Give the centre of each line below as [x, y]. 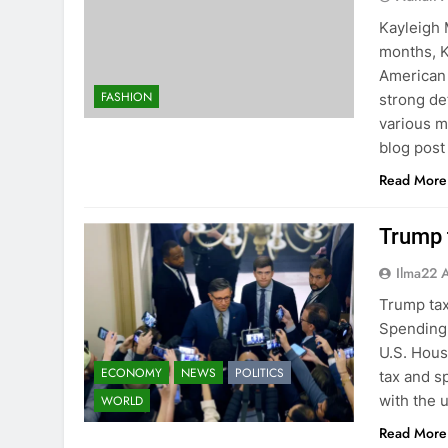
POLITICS [259, 373]
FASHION [126, 97]
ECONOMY [131, 373]
